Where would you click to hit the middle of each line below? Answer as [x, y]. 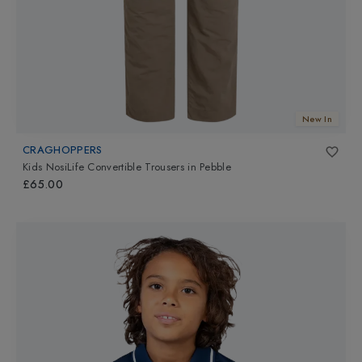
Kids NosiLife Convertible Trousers [103, 167]
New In [317, 119]
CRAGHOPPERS [63, 149]
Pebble [216, 167]
